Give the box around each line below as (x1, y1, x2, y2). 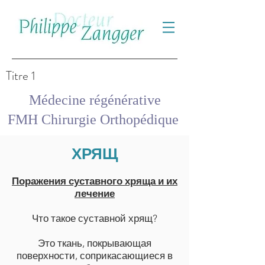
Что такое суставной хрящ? (32, 212, 157, 224)
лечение (75, 188, 115, 199)
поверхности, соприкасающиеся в (17, 250, 173, 261)
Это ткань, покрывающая (38, 237, 151, 249)
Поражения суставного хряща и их (12, 175, 177, 187)
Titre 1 (6, 67, 35, 85)
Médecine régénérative (28, 92, 161, 108)
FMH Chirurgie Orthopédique (7, 112, 182, 127)
